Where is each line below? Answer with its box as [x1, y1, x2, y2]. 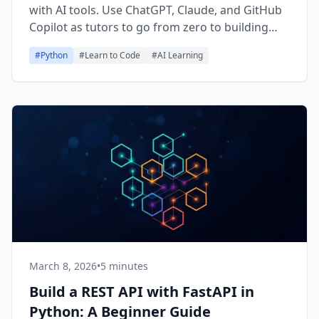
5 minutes [100, 259, 148, 273]
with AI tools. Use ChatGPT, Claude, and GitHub [29, 2, 282, 18]
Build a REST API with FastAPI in [29, 282, 254, 301]
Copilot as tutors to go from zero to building [29, 19, 268, 35]
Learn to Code [85, 49, 140, 61]
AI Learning [157, 49, 203, 61]
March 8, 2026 [29, 259, 97, 273]
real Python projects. [29, 36, 141, 52]
